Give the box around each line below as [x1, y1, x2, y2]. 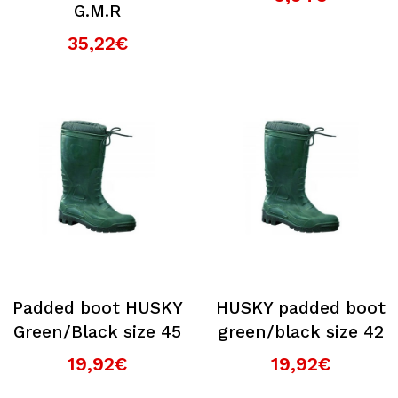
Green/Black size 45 [13, 322, 181, 342]
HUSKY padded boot [216, 298, 386, 318]
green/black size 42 [218, 322, 384, 342]
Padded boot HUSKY [12, 298, 183, 318]
